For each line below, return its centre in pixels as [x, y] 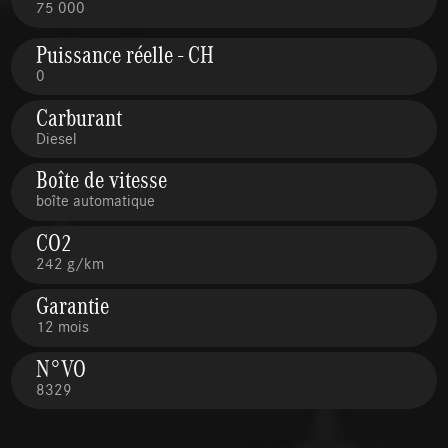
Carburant [79, 116]
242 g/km [70, 263]
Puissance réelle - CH [125, 53]
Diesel [57, 137]
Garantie [73, 304]
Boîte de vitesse [102, 179]
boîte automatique [96, 200]
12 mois [63, 325]
